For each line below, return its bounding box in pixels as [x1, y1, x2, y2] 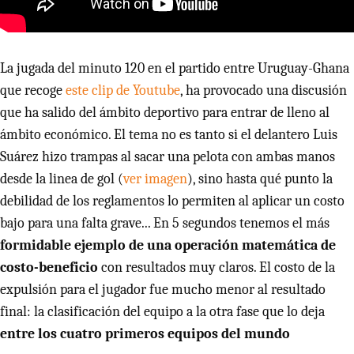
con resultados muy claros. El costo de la [98, 259, 335, 276]
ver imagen [123, 171, 187, 187]
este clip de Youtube [66, 82, 180, 99]
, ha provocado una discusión [180, 82, 347, 99]
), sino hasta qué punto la [187, 171, 333, 187]
